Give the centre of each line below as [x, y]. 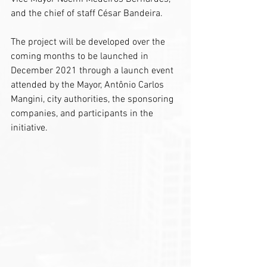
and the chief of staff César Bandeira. [87, 13]
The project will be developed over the [89, 42]
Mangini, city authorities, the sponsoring [93, 99]
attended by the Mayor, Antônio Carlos [89, 85]
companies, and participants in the [83, 114]
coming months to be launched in [81, 56]
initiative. [29, 128]
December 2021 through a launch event [93, 71]
